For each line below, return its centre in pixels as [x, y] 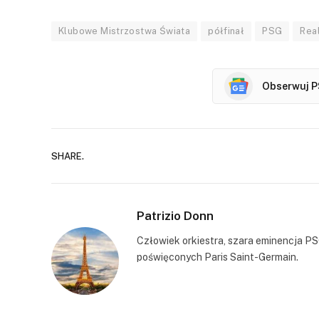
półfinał [226, 31]
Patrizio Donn [175, 216]
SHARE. [68, 156]
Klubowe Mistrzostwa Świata [125, 31]
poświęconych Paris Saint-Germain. [218, 257]
